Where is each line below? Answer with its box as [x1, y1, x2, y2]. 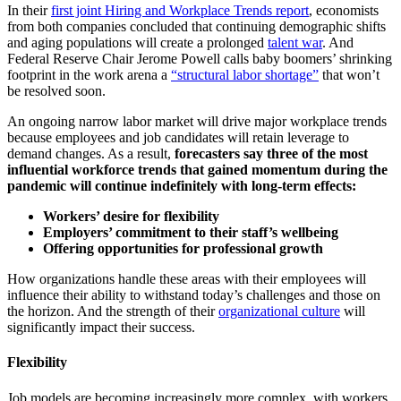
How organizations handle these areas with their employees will [7, 271, 366, 287]
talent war [268, 35, 322, 51]
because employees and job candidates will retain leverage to [7, 130, 349, 146]
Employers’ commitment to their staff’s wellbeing [43, 225, 338, 241]
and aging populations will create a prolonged [7, 35, 264, 51]
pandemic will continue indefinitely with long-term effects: [7, 178, 356, 194]
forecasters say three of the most [175, 146, 368, 162]
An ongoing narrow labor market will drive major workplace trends [7, 114, 387, 130]
